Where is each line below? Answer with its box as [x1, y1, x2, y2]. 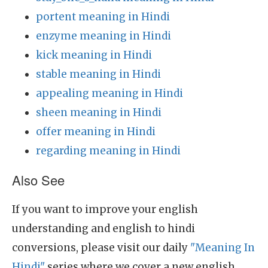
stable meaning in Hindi [36, 68, 161, 81]
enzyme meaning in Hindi [36, 29, 171, 42]
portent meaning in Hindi [36, 10, 170, 23]
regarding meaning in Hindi [36, 144, 181, 157]
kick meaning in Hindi [36, 48, 152, 62]
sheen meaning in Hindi [36, 106, 162, 119]
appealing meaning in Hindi [36, 87, 183, 100]
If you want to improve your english [12, 203, 198, 216]
